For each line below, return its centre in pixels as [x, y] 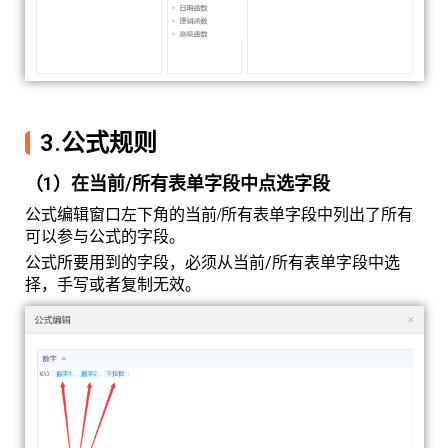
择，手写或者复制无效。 [113, 285]
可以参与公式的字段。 [105, 236]
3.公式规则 [98, 143]
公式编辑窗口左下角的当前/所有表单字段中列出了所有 [219, 214]
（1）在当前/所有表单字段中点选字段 [177, 184]
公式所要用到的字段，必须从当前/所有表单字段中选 [212, 263]
